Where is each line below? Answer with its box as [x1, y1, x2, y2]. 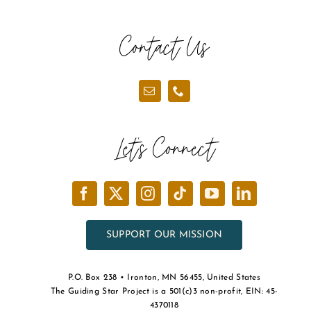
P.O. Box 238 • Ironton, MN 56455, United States [67, 274, 261, 283]
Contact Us [119, 30, 209, 65]
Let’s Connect [114, 131, 215, 166]
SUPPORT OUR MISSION [106, 230, 222, 241]
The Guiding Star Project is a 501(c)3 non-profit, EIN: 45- [50, 287, 278, 296]
